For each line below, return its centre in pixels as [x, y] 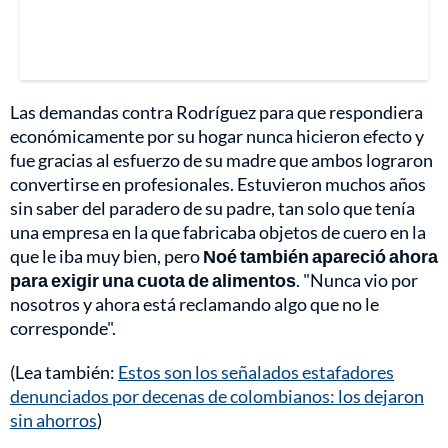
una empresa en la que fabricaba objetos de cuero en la [218, 232]
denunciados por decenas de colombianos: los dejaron [217, 396]
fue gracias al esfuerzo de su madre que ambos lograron [221, 160]
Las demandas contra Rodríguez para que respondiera [216, 112]
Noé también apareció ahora [320, 256]
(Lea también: [64, 372]
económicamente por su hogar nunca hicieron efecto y [217, 136]
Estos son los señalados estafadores [256, 372]
